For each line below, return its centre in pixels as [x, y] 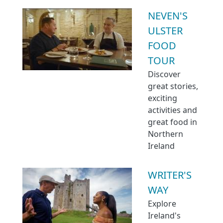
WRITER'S [170, 175]
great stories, [173, 86]
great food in [172, 122]
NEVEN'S [168, 16]
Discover [164, 74]
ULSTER [165, 31]
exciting [163, 98]
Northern [166, 134]
